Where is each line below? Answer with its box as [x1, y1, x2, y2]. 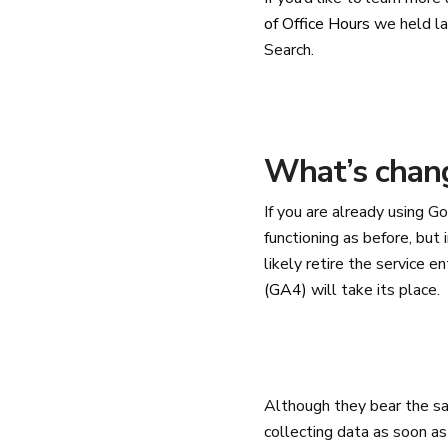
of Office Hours [264, 13, 370, 35]
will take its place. [307, 279, 440, 301]
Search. [264, 39, 314, 61]
